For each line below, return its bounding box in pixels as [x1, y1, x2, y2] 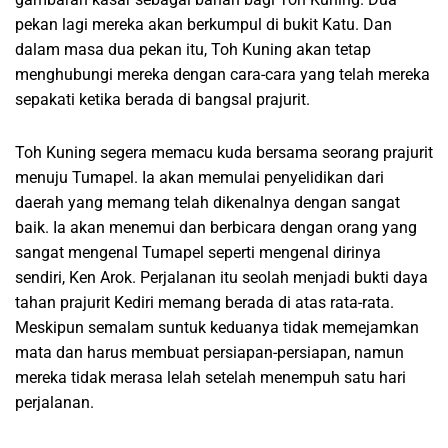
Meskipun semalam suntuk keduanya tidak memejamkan [15, 318, 419, 338]
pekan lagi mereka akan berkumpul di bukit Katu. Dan [15, 15, 392, 35]
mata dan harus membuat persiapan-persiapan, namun [15, 343, 404, 363]
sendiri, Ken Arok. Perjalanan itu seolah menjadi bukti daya [15, 268, 428, 288]
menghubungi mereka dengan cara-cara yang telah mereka [15, 65, 430, 85]
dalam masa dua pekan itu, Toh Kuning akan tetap [15, 40, 371, 60]
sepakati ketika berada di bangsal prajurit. [15, 90, 310, 110]
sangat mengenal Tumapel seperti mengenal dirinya [15, 243, 381, 263]
